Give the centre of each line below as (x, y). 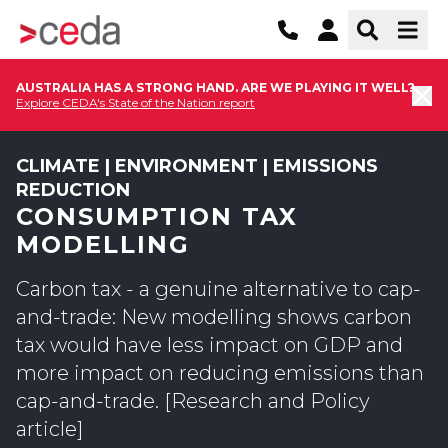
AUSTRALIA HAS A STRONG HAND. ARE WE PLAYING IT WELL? (215, 87)
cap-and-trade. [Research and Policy (193, 401)
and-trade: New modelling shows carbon (214, 317)
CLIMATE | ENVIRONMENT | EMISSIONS (197, 166)
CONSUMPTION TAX (157, 216)
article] (49, 429)
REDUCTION (73, 190)
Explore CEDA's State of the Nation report (135, 102)
